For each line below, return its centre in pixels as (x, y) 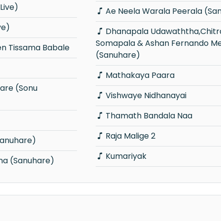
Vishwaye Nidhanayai (146, 96)
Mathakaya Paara (140, 75)
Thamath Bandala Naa (149, 116)
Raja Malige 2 (130, 136)
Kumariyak (126, 156)
